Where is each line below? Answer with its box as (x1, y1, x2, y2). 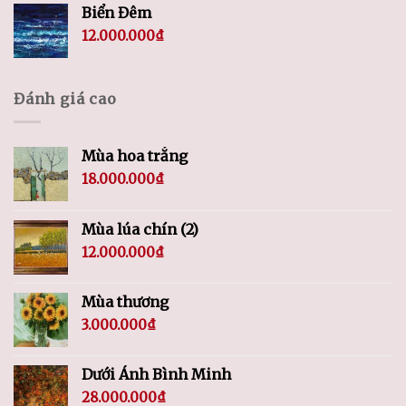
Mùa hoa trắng (82, 146, 188, 165)
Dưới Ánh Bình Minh (82, 364, 231, 383)
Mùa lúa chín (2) (82, 219, 198, 238)
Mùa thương (82, 292, 169, 311)
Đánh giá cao (14, 90, 117, 109)
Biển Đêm (82, 4, 151, 23)
